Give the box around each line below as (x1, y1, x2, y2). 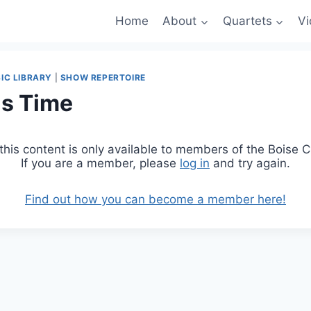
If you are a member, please (21, 155, 180, 170)
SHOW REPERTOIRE (60, 72, 146, 83)
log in (180, 155, 210, 170)
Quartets (222, 14, 272, 28)
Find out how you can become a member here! (25, 192, 286, 206)
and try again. (210, 155, 290, 170)
